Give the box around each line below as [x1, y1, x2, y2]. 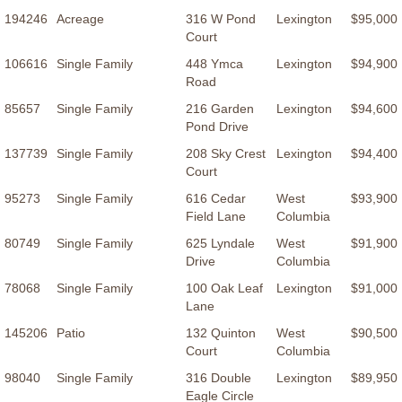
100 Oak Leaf [186, 281, 263, 296]
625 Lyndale [186, 236, 255, 251]
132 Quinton [186, 326, 256, 341]
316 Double [186, 371, 251, 386]
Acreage [57, 12, 104, 27]
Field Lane [186, 209, 246, 224]
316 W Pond [186, 12, 256, 27]
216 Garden [186, 101, 254, 117]
